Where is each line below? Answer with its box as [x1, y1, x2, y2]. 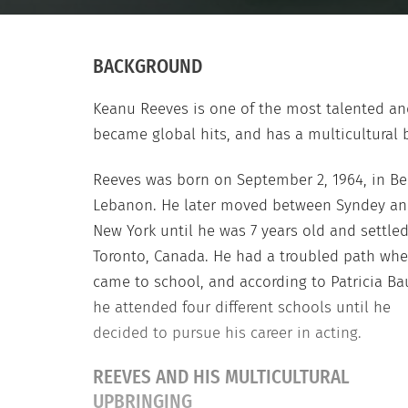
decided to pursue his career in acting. [93, 322, 362, 342]
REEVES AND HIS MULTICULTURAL [93, 364, 350, 389]
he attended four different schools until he [93, 297, 391, 317]
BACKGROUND [93, 54, 202, 78]
